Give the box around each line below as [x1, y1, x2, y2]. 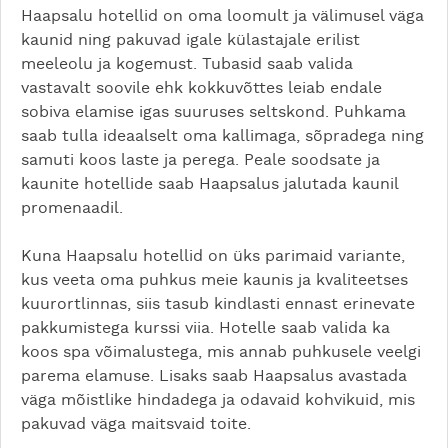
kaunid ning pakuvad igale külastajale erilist [21, 31, 360, 48]
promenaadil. [21, 199, 128, 216]
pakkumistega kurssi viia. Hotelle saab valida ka [21, 319, 390, 336]
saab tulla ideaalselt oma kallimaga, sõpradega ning [21, 127, 424, 144]
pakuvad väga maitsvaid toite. [21, 415, 251, 432]
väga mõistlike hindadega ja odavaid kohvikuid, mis [21, 391, 415, 408]
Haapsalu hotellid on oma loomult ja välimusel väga [21, 7, 424, 24]
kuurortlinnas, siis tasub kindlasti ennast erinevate [21, 295, 415, 312]
